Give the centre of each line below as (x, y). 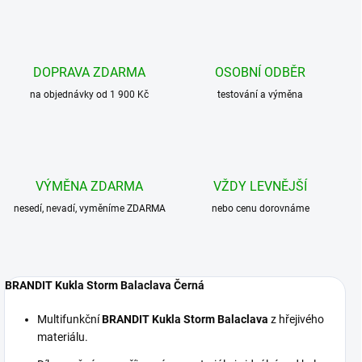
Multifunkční (69, 319)
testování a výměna (261, 94)
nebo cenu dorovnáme (260, 208)
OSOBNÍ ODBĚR (261, 72)
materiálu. (63, 337)
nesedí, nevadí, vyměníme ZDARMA (89, 208)
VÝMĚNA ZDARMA (90, 186)
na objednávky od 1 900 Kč (90, 94)
